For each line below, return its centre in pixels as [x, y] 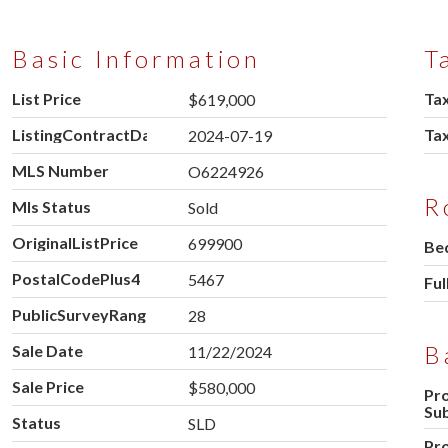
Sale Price [47, 387]
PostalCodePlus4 [75, 279]
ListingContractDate [89, 135]
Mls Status [51, 207]
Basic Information [136, 59]
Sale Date [47, 351]
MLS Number [60, 171]
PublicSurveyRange [83, 315]
